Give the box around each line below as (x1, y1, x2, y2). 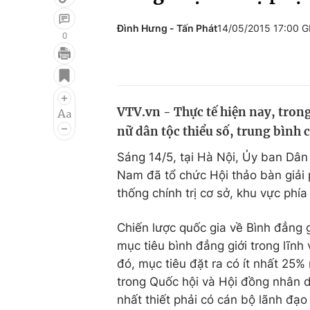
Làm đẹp (192, 113, 241, 127)
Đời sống (192, 60, 241, 74)
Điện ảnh (22, 86, 71, 100)
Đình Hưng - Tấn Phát (117, 22, 217, 34)
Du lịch (192, 86, 230, 100)
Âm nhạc (22, 113, 71, 127)
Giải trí (22, 60, 59, 74)
